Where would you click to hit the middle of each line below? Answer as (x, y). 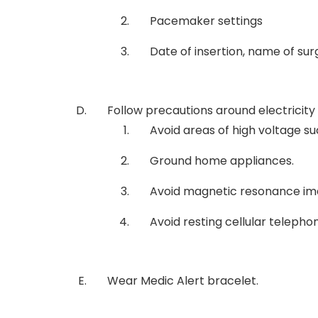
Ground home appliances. (222, 161)
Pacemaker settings (206, 21)
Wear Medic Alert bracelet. (183, 281)
